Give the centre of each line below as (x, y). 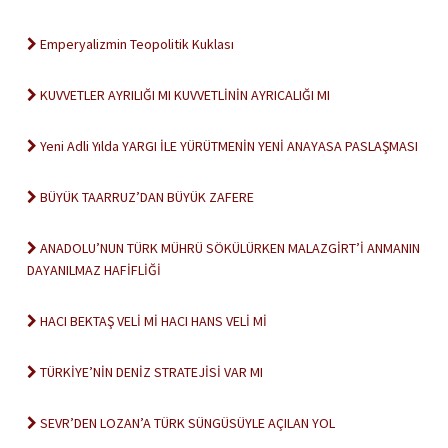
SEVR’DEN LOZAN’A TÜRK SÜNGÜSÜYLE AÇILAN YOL (186, 423)
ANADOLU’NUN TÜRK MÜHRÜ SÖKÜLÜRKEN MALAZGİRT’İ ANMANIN (228, 248)
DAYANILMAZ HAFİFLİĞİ (94, 270)
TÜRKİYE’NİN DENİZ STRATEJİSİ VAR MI (150, 372)
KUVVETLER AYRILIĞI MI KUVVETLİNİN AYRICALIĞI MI (183, 95)
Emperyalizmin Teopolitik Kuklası (135, 44)
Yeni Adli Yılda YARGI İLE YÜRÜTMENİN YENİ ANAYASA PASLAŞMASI (227, 146)
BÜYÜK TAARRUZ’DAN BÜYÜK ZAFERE (145, 197)
